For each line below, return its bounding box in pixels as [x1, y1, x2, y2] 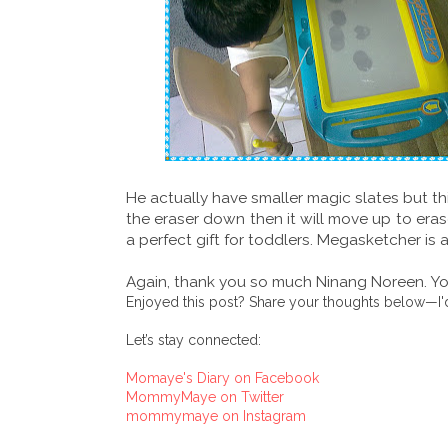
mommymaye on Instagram [126, 407, 306, 424]
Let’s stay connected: [126, 331, 261, 348]
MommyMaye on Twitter [126, 388, 284, 405]
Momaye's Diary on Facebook [126, 369, 319, 386]
